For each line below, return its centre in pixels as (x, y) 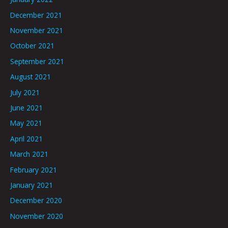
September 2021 (37, 61)
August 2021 (31, 77)
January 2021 (32, 185)
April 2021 (26, 138)
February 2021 (34, 169)
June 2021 (26, 108)
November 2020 (37, 216)
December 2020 (36, 201)
